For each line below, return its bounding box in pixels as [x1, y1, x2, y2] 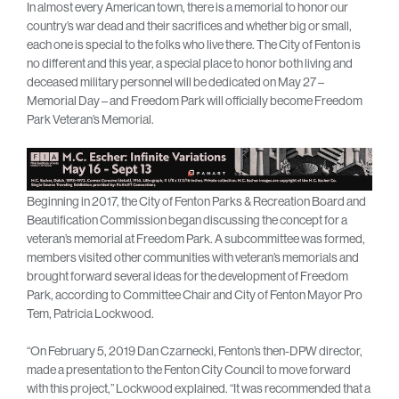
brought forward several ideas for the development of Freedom [27, 268, 348, 285]
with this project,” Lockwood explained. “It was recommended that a [27, 380, 370, 397]
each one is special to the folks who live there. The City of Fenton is [27, 37, 361, 53]
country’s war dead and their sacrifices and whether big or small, [27, 18, 352, 35]
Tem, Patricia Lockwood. [27, 305, 154, 322]
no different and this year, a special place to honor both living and [27, 55, 353, 72]
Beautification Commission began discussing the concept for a [27, 212, 347, 229]
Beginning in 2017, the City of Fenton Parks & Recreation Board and [27, 193, 366, 210]
